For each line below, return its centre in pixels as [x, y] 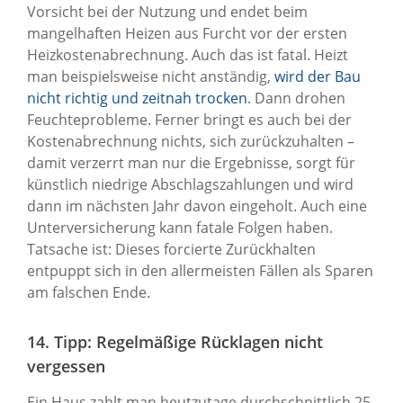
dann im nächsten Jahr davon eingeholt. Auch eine [197, 206]
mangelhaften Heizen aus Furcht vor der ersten [187, 33]
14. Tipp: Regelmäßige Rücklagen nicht [175, 341]
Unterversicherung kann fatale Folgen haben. [180, 227]
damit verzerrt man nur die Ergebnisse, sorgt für [191, 162]
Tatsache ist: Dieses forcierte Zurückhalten [171, 249]
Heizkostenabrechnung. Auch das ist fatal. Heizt [188, 54]
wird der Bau [318, 76]
